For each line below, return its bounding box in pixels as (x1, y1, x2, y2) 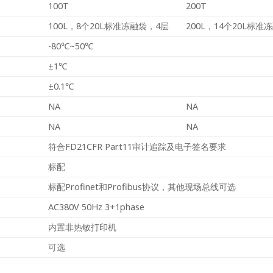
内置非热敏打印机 (48, 221, 117, 233)
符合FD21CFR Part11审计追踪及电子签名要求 (48, 140, 227, 152)
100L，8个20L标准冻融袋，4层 (48, 19, 169, 32)
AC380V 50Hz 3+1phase (48, 200, 145, 213)
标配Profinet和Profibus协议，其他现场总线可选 (48, 180, 236, 193)
